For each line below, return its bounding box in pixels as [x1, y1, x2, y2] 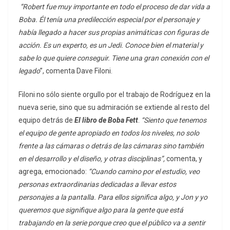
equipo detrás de [18, 116, 74, 125]
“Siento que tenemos [141, 116, 206, 125]
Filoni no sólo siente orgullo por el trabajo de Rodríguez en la [18, 90, 210, 99]
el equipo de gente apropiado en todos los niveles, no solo [18, 129, 199, 138]
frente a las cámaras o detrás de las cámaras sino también [18, 142, 204, 150]
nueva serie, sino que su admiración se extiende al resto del [18, 103, 209, 112]
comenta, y [166, 155, 202, 163]
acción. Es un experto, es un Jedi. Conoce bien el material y [18, 41, 203, 50]
